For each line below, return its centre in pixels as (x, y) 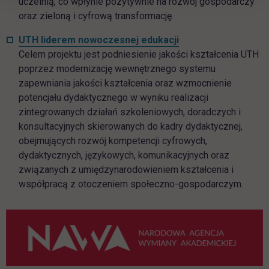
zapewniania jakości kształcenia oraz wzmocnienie (125, 83)
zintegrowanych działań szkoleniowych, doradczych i (130, 112)
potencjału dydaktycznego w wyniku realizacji (113, 98)
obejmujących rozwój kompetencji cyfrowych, (113, 141)
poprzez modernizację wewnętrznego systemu (117, 69)
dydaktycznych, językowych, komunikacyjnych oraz (124, 156)
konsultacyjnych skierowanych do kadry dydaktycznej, (131, 127)
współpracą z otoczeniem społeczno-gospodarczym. (131, 184)
